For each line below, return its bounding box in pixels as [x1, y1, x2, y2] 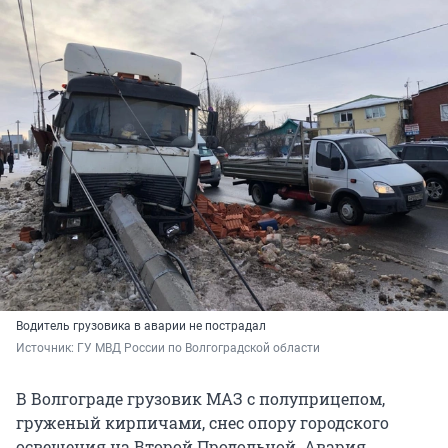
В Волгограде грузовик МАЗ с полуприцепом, [16, 388, 385, 410]
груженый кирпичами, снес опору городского [16, 412, 389, 434]
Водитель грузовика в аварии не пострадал [16, 319, 266, 334]
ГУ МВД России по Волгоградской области [77, 341, 320, 356]
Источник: [16, 341, 77, 356]
